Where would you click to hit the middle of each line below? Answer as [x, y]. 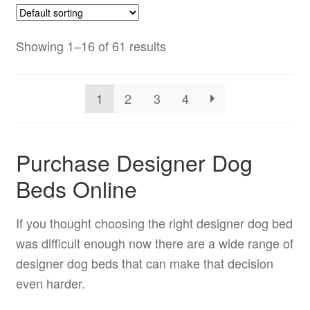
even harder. [50, 283]
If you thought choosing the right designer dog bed [154, 222]
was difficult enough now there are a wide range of [154, 243]
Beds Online [76, 188]
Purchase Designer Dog [134, 162]
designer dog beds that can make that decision [144, 263]
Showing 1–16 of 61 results [91, 46]
